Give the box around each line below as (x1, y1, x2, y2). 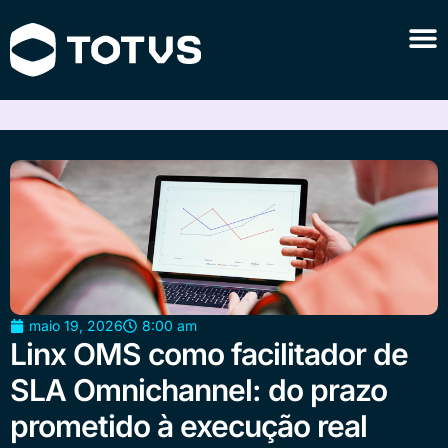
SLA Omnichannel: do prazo (10, 372, 387, 409)
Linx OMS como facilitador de (10, 336, 408, 373)
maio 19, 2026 (29, 317, 123, 335)
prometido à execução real (10, 408, 367, 445)
